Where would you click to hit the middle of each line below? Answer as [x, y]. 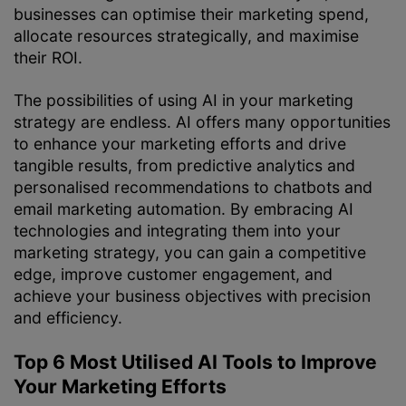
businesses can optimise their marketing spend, [191, 14]
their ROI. [48, 58]
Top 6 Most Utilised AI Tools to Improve [195, 362]
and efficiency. [68, 317]
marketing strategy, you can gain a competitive [190, 252]
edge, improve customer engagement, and [173, 274]
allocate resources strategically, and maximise [186, 36]
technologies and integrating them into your [177, 230]
